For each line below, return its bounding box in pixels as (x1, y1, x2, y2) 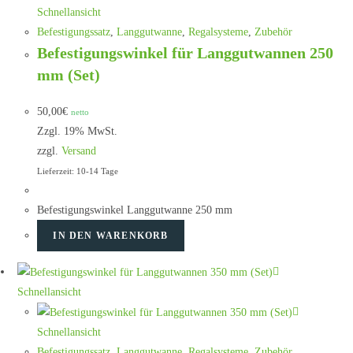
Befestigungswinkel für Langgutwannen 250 (37, 44, 334, 62)
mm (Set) (37, 66, 101, 84)
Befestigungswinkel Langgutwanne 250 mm (37, 204, 233, 217)
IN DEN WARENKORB (53, 230, 169, 242)
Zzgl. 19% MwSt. (37, 125, 118, 138)
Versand (61, 145, 97, 158)
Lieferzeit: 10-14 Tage (37, 166, 119, 176)
